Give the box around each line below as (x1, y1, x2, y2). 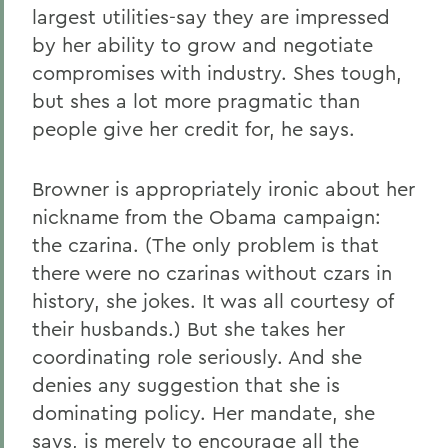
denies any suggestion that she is (32, 372, 340, 397)
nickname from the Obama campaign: (32, 204, 381, 229)
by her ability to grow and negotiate (32, 32, 373, 57)
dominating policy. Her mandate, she (32, 400, 375, 425)
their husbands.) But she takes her (32, 316, 345, 341)
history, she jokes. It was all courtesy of (32, 288, 393, 313)
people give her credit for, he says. (32, 116, 355, 141)
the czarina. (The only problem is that (32, 232, 379, 257)
